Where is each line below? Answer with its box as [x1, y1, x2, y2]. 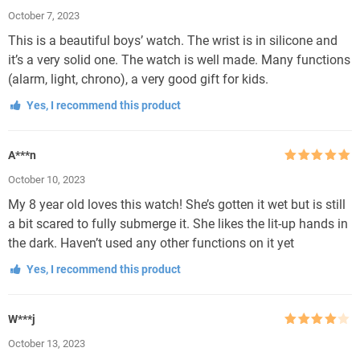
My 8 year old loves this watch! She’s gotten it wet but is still [8, 196, 346, 212]
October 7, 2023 [8, 9, 80, 22]
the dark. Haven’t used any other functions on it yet [8, 235, 294, 251]
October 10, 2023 [8, 173, 85, 186]
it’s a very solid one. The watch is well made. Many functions [8, 51, 350, 67]
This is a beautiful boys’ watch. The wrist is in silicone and [8, 32, 337, 48]
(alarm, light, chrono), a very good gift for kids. [8, 71, 268, 87]
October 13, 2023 [8, 337, 85, 350]
